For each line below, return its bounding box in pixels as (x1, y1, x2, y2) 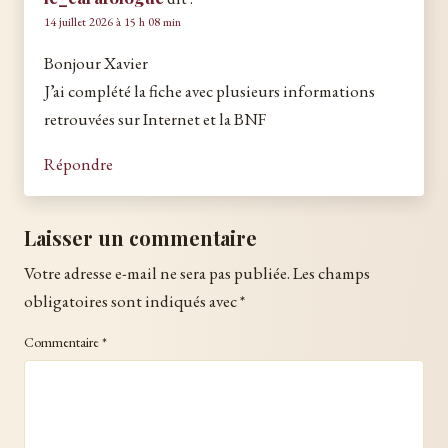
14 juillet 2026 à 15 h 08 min (44, 13, 181, 31)
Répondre (44, 153, 113, 176)
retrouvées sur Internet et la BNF (44, 108, 266, 131)
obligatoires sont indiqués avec (24, 290, 240, 313)
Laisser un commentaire (24, 224, 257, 252)
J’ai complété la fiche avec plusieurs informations (44, 80, 375, 103)
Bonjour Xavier (44, 52, 148, 75)
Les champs (293, 262, 370, 285)
